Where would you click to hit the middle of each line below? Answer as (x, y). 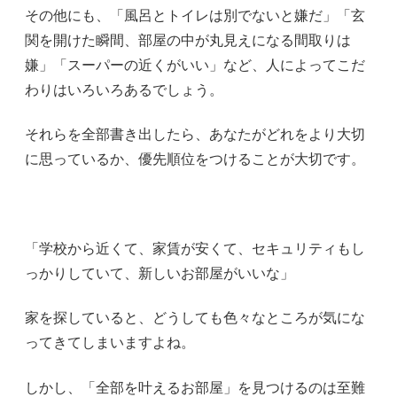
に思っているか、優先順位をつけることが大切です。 (195, 160)
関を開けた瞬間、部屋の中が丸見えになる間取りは (188, 40)
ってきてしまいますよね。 (110, 343)
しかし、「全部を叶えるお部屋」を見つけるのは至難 (195, 387)
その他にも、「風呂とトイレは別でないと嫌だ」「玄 (195, 15)
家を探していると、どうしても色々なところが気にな (195, 318)
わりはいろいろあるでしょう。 (124, 90)
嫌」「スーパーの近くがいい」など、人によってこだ (195, 65)
